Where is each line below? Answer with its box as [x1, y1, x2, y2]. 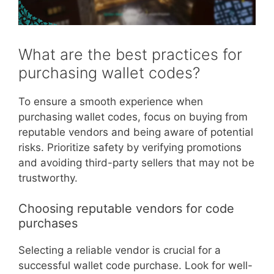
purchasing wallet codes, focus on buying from [18, 110, 248, 123]
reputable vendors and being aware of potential [18, 125, 253, 138]
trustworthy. [18, 171, 78, 184]
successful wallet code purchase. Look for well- [18, 259, 253, 272]
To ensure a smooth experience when [18, 95, 203, 108]
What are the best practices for [18, 45, 242, 64]
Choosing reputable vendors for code [18, 201, 234, 217]
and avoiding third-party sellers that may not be [18, 156, 254, 169]
